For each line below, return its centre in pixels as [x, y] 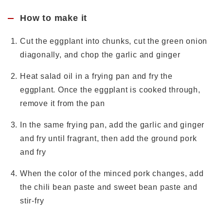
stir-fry [32, 201]
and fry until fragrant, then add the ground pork [109, 138]
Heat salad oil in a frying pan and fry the [96, 76]
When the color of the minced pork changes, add [112, 173]
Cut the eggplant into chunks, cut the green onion [114, 41]
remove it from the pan [63, 103]
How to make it [54, 18]
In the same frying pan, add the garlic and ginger [112, 125]
